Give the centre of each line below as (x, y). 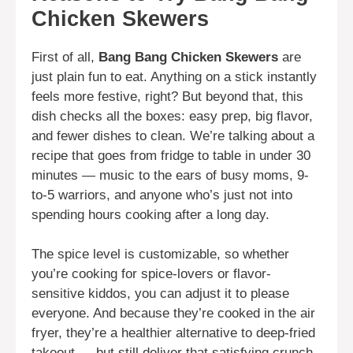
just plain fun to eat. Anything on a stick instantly (174, 76)
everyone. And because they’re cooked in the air (173, 314)
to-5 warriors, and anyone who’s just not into (162, 195)
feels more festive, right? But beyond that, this (167, 96)
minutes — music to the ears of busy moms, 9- (170, 175)
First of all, (65, 57)
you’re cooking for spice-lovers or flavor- (151, 274)
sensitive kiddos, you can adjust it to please (160, 294)
